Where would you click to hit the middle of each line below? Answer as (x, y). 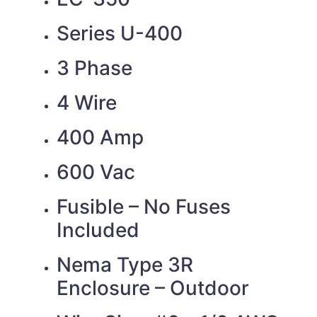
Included (98, 230)
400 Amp (100, 137)
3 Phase (94, 68)
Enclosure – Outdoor (153, 288)
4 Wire (87, 102)
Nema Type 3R (125, 264)
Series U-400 (120, 33)
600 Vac (96, 172)
